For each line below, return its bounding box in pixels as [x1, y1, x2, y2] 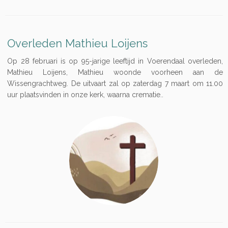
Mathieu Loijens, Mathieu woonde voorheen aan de [7, 68, 223, 76]
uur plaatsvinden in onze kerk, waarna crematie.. [7, 91, 164, 99]
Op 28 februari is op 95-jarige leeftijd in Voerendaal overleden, [7, 57, 223, 65]
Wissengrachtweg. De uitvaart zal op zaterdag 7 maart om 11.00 [7, 79, 223, 88]
